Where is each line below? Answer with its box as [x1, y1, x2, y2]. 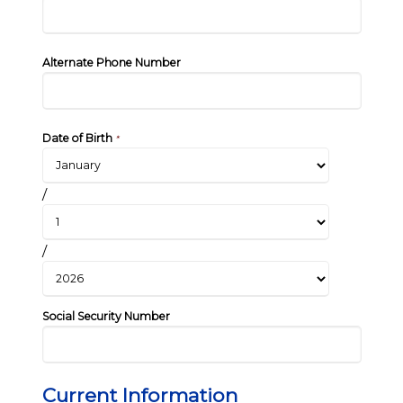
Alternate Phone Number [41, 55, 181, 69]
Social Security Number [41, 309, 170, 323]
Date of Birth [41, 131, 115, 145]
